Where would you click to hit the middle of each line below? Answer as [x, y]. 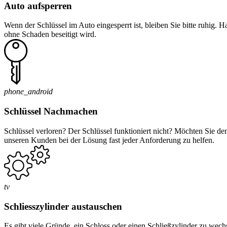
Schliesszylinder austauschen [63, 206]
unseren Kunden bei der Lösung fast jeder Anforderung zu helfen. [109, 140]
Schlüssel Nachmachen [51, 111]
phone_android [28, 92]
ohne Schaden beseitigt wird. [50, 34]
